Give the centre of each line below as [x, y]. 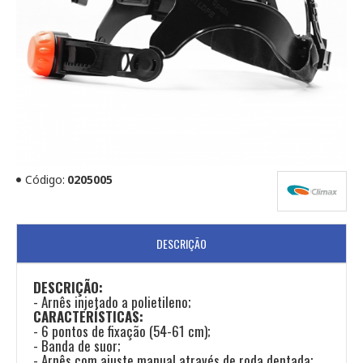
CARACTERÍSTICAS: [88, 316]
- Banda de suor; [77, 345]
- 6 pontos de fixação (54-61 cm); [122, 331]
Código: [45, 179]
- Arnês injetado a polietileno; [112, 301]
